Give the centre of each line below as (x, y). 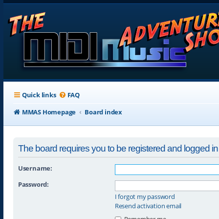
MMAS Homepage (49, 112)
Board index (103, 112)
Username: (35, 168)
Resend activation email (148, 206)
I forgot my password (145, 196)
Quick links (39, 95)
